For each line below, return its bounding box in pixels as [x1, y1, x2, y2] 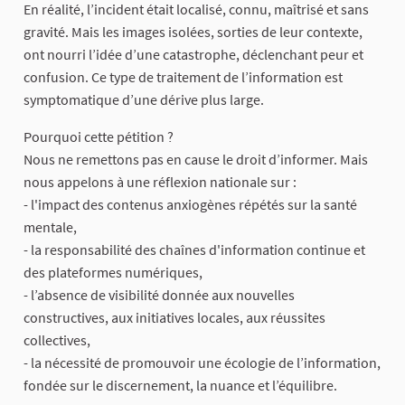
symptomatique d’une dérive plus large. [24, 90, 264, 109]
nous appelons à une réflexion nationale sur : [24, 173, 297, 192]
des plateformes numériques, [24, 263, 202, 282]
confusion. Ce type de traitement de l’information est [24, 68, 343, 87]
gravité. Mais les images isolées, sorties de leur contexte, [24, 23, 363, 42]
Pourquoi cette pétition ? [24, 127, 174, 146]
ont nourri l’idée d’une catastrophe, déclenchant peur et [24, 45, 363, 64]
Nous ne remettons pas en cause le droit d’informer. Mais [24, 150, 368, 169]
